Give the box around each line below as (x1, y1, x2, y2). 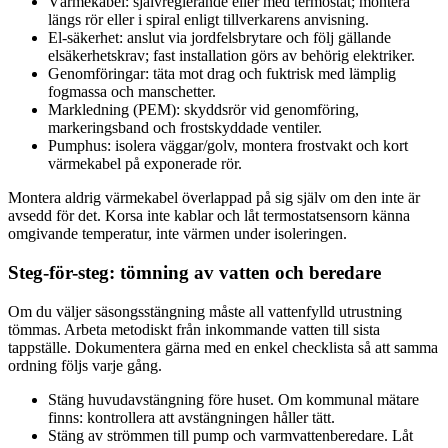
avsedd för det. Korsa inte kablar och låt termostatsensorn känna (8, 207, 410, 225)
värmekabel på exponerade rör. (48, 155, 242, 173)
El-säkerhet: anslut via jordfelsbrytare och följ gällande (48, 29, 391, 47)
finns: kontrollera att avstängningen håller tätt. (48, 408, 335, 426)
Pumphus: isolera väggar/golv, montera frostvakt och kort (48, 137, 408, 155)
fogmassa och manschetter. (48, 83, 216, 101)
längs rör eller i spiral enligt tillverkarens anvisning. (48, 11, 369, 29)
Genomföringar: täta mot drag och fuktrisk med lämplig (48, 65, 396, 83)
